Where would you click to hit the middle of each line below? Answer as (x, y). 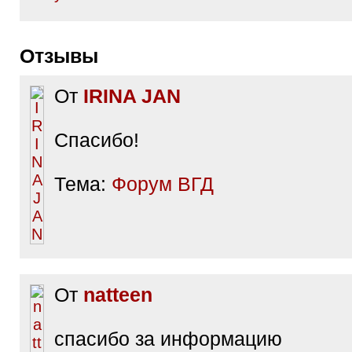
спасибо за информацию (168, 339)
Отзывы (66, 56)
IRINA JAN (132, 96)
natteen (118, 295)
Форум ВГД (163, 184)
